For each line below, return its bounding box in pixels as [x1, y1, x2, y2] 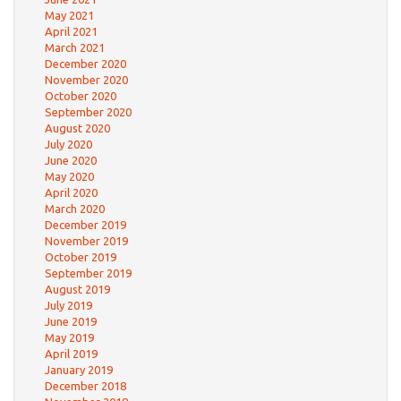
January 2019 [45, 363, 113, 376]
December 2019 [45, 218, 126, 231]
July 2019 [45, 299, 92, 311]
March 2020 [45, 202, 105, 215]
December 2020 [45, 57, 126, 70]
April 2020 [45, 186, 98, 199]
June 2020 [45, 154, 97, 166]
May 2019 [45, 331, 94, 344]
